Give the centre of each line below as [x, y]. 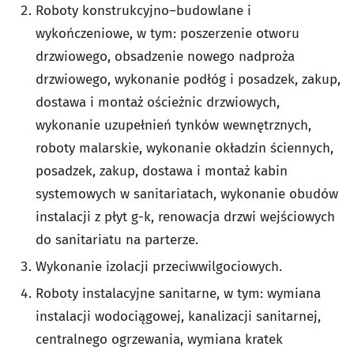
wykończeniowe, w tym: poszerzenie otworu [168, 33]
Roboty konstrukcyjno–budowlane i [143, 10]
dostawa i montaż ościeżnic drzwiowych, [158, 102]
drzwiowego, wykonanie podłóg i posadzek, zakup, [188, 79]
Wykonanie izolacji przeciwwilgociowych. [159, 266]
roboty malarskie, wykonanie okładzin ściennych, [185, 148]
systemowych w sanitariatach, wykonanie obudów [187, 194]
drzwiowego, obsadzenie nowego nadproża [165, 56]
